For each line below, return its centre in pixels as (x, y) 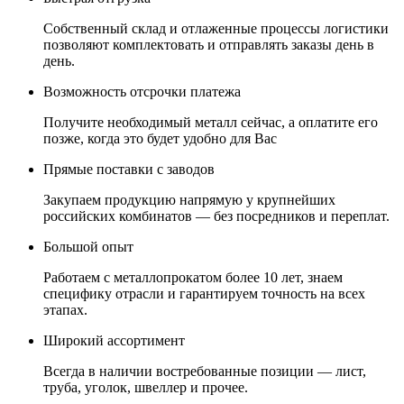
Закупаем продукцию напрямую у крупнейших (189, 199)
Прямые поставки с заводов (129, 169)
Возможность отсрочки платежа (142, 91)
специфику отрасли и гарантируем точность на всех (204, 293)
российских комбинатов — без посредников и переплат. (216, 216)
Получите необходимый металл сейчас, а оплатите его (211, 122)
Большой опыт (88, 246)
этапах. (65, 309)
